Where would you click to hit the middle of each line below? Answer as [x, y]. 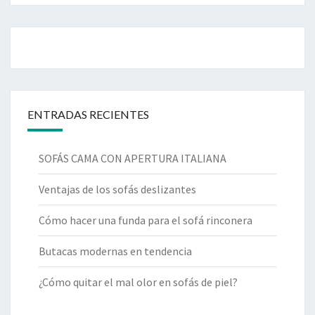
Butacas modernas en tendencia [115, 251]
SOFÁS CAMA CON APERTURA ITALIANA [133, 159]
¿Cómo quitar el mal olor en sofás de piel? [138, 282]
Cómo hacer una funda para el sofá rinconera [146, 220]
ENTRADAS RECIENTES [88, 115]
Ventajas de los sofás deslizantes [117, 189]
